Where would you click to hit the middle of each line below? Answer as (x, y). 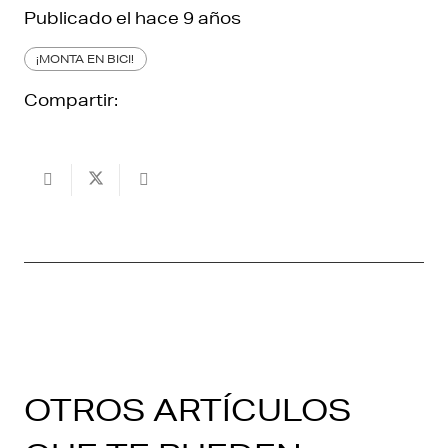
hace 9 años (188, 17)
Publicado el (79, 17)
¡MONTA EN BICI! (85, 59)
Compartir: (71, 100)
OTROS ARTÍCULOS (187, 410)
